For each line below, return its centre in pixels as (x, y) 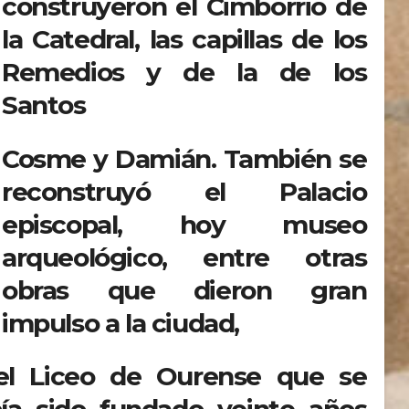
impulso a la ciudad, (121, 323)
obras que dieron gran (184, 290)
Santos (44, 105)
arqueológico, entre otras (184, 257)
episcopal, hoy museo (184, 224)
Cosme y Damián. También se (184, 158)
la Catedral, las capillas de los (184, 40)
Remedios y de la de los (184, 73)
